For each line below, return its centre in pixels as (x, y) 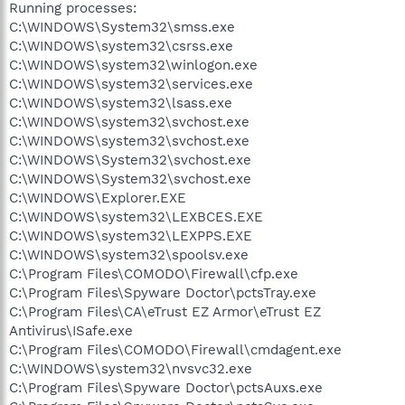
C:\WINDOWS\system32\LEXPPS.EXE (131, 236)
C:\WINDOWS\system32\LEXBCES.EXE (136, 217)
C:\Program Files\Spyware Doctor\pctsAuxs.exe (166, 388)
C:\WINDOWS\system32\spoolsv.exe (129, 255)
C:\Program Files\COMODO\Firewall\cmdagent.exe (175, 350)
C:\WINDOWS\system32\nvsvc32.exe (131, 369)
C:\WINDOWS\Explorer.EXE (98, 198)
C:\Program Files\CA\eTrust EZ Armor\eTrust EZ (165, 312)
